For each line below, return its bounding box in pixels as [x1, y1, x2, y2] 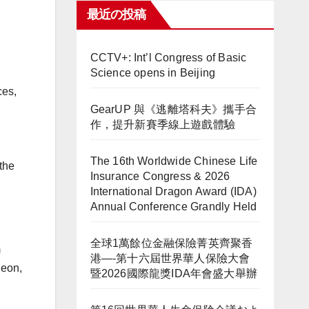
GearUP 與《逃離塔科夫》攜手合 [90, 103, 257, 115]
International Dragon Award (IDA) [90, 186, 257, 197]
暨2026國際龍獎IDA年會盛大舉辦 [90, 268, 258, 279]
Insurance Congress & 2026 [90, 170, 230, 182]
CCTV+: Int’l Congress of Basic [90, 52, 247, 63]
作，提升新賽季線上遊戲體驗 [90, 119, 236, 130]
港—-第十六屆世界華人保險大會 [90, 252, 250, 264]
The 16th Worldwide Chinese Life [90, 155, 258, 167]
